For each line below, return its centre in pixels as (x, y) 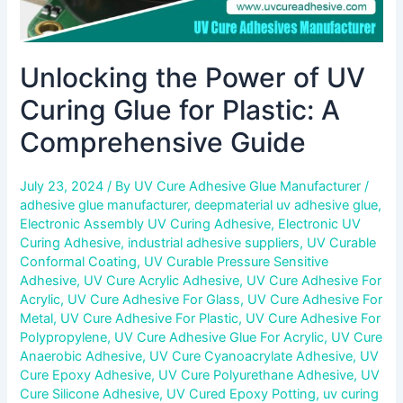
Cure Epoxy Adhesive (86, 376)
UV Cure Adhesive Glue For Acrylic (219, 338)
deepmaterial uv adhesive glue (287, 206)
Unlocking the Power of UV (193, 78)
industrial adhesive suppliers (214, 243)
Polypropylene (64, 338)
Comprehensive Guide (163, 143)
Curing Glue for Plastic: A (180, 110)
